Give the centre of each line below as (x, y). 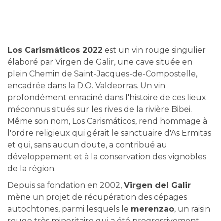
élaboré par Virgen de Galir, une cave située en (100, 62)
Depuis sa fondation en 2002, (66, 185)
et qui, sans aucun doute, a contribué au (87, 145)
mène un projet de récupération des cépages (97, 197)
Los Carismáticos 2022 (55, 50)
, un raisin (192, 209)
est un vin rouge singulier (154, 50)
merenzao (152, 209)
